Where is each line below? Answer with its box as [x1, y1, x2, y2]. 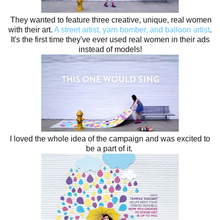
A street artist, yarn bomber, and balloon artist [54, 26, 210, 34]
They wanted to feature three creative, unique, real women [8, 16, 212, 25]
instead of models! [78, 45, 142, 54]
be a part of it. [85, 144, 135, 153]
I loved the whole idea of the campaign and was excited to [10, 135, 210, 143]
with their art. [8, 26, 54, 34]
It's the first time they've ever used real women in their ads [10, 35, 210, 44]
